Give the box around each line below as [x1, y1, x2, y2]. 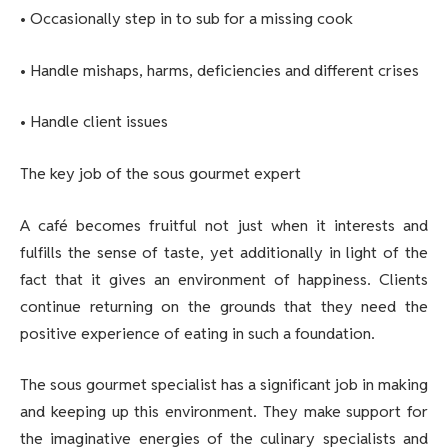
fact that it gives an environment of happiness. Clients [20, 268, 428, 290]
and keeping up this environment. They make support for [20, 401, 428, 423]
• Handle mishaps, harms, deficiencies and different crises [20, 59, 419, 81]
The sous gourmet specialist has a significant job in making [20, 374, 428, 396]
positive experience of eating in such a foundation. [20, 322, 375, 344]
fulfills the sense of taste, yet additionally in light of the [20, 241, 428, 263]
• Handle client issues [20, 111, 168, 133]
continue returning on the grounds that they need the [20, 295, 428, 317]
